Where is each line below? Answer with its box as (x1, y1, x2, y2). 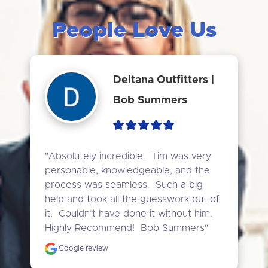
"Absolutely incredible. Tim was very (44, 151, 211, 161)
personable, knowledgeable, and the (44, 166, 210, 175)
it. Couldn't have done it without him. (44, 209, 212, 218)
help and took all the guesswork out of (44, 194, 220, 204)
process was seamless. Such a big (44, 180, 203, 190)
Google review (56, 245, 108, 252)
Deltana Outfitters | (113, 74, 215, 86)
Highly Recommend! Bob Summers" (44, 223, 208, 233)
